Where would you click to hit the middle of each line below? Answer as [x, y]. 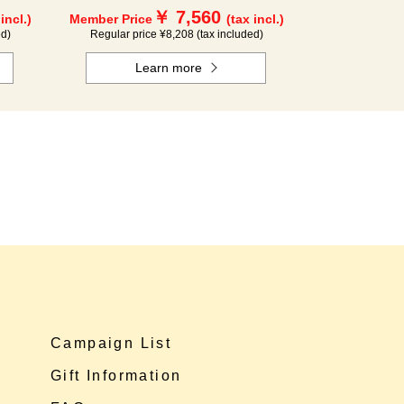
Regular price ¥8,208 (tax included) [177, 34]
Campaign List [111, 343]
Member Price [111, 19]
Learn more [169, 68]
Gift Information [116, 376]
